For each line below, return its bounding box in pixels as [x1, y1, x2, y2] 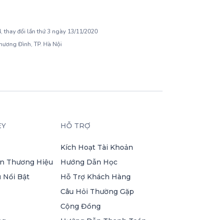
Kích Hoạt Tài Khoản [60, 143, 134, 152]
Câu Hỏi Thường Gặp [60, 187, 135, 196]
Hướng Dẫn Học [60, 158, 118, 166]
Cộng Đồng [60, 202, 101, 211]
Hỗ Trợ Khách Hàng [60, 172, 131, 181]
